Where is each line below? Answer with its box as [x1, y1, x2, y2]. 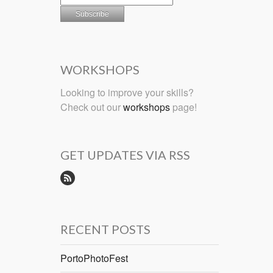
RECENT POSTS [60, 222, 151, 237]
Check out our [60, 99, 123, 114]
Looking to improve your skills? [60, 85, 194, 99]
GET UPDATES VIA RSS [60, 147, 190, 163]
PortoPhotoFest [60, 251, 128, 266]
